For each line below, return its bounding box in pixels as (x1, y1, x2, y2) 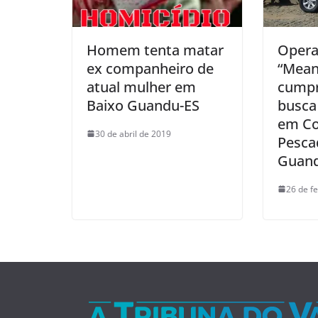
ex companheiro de (87, 58, 214, 78)
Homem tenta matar (87, 40, 224, 60)
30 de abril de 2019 (95, 127, 171, 140)
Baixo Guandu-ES (87, 95, 199, 115)
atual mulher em (87, 77, 196, 97)
